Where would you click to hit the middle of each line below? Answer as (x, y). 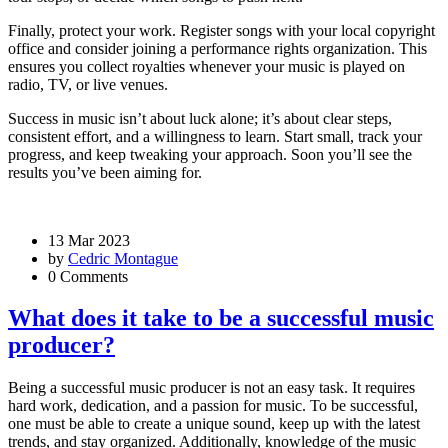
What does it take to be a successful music (221, 318)
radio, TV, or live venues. (88, 84)
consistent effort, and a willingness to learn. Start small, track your (215, 136)
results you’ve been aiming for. (105, 172)
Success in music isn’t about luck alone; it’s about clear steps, (200, 118)
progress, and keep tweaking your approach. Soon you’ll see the (210, 154)
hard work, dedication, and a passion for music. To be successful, (213, 406)
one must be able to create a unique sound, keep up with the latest (214, 424)
